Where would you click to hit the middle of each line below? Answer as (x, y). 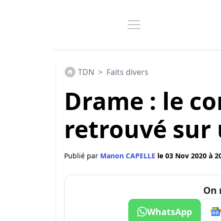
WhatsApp (169, 212)
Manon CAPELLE (129, 156)
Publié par (82, 156)
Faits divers (128, 72)
